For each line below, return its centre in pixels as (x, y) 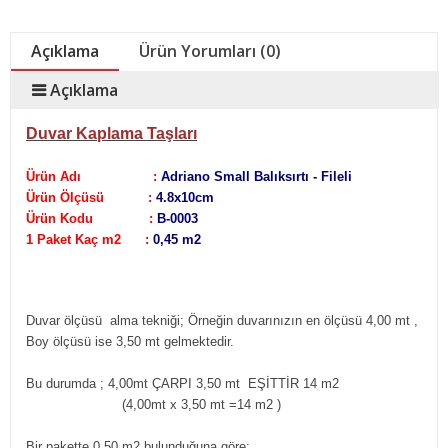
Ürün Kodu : (91, 218)
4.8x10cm (185, 197)
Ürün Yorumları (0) (210, 51)
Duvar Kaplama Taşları (111, 133)
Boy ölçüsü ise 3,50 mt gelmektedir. (130, 341)
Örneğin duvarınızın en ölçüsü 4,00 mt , (301, 320)
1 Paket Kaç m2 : (89, 239)
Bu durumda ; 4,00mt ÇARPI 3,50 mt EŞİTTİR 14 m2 (182, 383)
